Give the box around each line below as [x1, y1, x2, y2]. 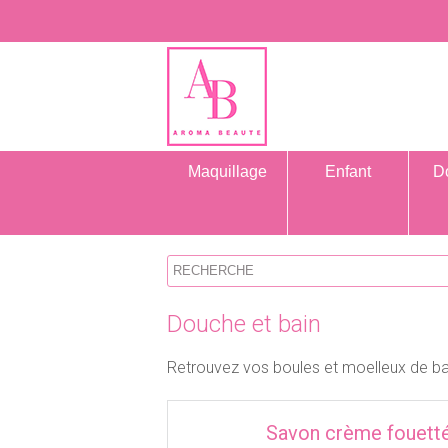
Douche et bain [167, 310, 321, 338]
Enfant [325, 163, 371, 180]
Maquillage [187, 163, 267, 180]
